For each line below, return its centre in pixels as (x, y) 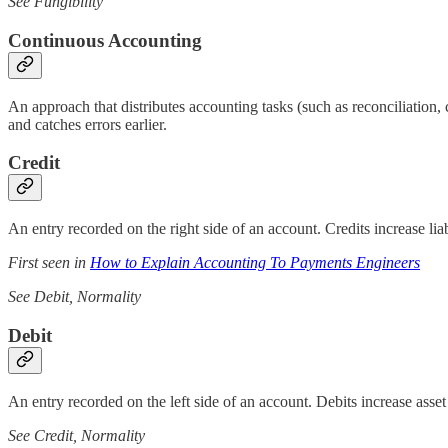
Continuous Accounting (105, 40)
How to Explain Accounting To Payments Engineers (255, 263)
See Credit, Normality (76, 435)
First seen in (49, 263)
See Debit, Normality (74, 297)
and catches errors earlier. (87, 124)
